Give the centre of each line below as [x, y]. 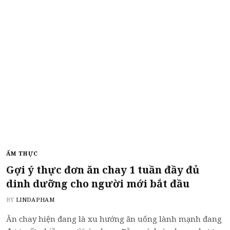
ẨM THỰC [22, 153]
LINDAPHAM [35, 199]
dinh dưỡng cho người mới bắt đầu [98, 184]
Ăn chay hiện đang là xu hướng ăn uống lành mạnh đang [114, 219]
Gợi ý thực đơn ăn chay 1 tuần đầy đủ [103, 170]
